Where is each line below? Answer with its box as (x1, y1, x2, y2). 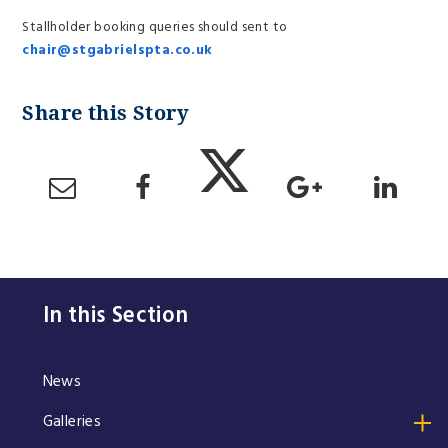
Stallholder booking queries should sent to (22, 18, 288, 37)
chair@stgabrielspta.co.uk (22, 41, 216, 60)
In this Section (42, 300, 189, 332)
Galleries (42, 411, 102, 433)
